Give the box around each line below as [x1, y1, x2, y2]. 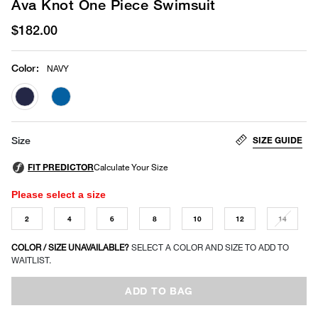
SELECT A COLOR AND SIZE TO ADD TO [131, 241, 289, 253]
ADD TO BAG [125, 284, 193, 297]
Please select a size [11, 188, 106, 200]
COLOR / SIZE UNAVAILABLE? [11, 241, 131, 253]
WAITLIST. [11, 254, 51, 265]
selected [24, 112, 67, 125]
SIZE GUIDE [253, 134, 302, 146]
